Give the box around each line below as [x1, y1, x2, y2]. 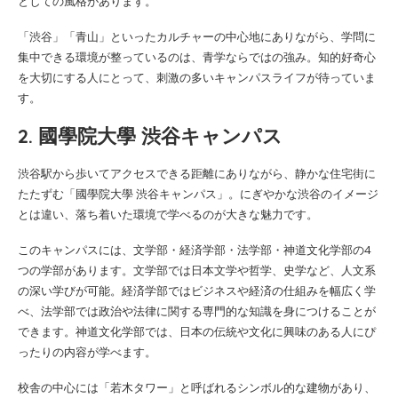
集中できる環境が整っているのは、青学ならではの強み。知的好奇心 [18, 48, 376, 65]
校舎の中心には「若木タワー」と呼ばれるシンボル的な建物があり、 [18, 378, 376, 395]
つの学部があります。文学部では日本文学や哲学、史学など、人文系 [18, 261, 376, 278]
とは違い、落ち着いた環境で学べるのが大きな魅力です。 [18, 205, 318, 222]
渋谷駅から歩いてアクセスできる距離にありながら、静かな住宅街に [18, 164, 376, 181]
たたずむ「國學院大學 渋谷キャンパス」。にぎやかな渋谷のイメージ [18, 185, 378, 202]
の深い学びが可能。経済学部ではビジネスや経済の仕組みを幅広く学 [18, 282, 376, 298]
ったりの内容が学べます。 [18, 343, 156, 360]
